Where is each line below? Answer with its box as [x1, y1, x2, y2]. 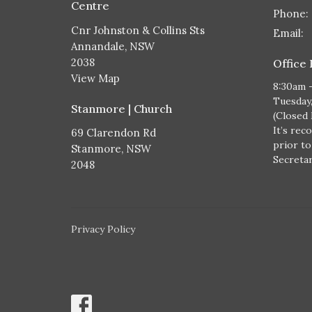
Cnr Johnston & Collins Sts [71, 23, 205, 37]
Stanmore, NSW [71, 142, 151, 155]
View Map [71, 71, 120, 85]
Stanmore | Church [71, 101, 172, 116]
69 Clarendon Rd [71, 126, 156, 139]
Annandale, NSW [71, 39, 155, 53]
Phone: [273, 6, 309, 20]
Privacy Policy [71, 223, 135, 235]
